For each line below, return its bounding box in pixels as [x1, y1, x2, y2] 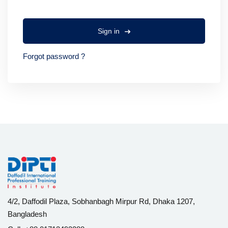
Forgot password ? [23, 52, 85, 61]
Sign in [98, 27, 122, 35]
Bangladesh [8, 209, 47, 218]
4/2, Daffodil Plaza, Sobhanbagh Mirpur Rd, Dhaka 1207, [8, 196, 195, 206]
